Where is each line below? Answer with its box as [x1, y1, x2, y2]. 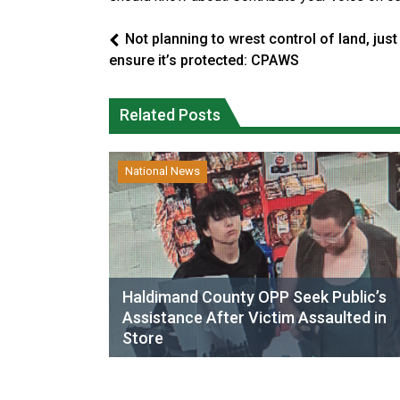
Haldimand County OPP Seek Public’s [122, 287, 387, 306]
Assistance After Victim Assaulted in [122, 308, 387, 327]
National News [125, 164, 200, 178]
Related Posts [120, 105, 221, 124]
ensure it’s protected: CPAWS [109, 52, 299, 69]
